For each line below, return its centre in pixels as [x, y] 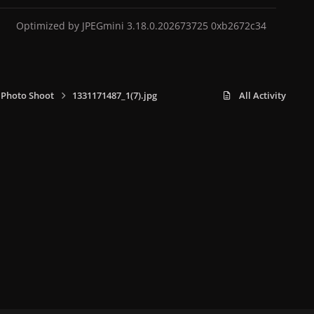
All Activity [262, 95]
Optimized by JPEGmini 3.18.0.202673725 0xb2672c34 [141, 25]
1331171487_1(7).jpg [114, 95]
